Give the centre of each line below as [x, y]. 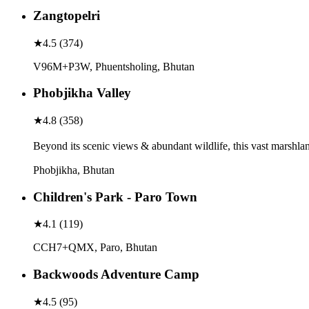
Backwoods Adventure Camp [116, 275]
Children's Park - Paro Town [115, 197]
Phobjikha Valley [82, 93]
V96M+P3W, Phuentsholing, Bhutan [114, 66]
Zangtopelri [67, 15]
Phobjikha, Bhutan [74, 170]
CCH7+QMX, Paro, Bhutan [95, 248]
